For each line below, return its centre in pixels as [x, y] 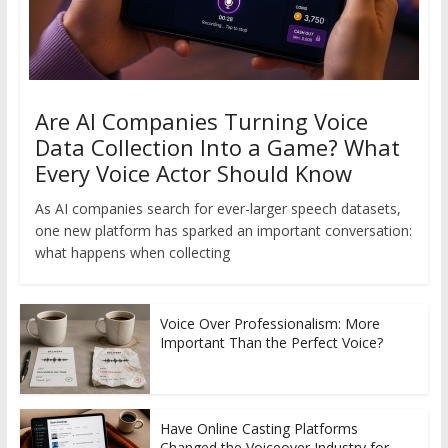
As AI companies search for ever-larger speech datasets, [217, 208]
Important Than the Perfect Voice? [271, 342]
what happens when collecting [132, 252]
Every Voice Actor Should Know [193, 172]
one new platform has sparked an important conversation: [223, 230]
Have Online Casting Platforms [258, 428]
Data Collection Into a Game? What [217, 146]
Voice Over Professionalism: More [269, 323]
